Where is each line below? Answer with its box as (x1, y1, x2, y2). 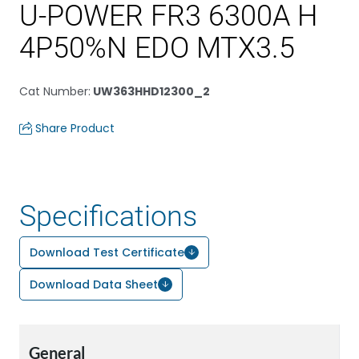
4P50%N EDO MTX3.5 (19, 31, 295, 65)
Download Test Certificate (30, 244, 184, 260)
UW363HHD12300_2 (91, 83, 210, 99)
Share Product (35, 120, 115, 136)
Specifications (19, 200, 197, 233)
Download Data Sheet (30, 276, 158, 292)
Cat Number (19, 83, 88, 99)
